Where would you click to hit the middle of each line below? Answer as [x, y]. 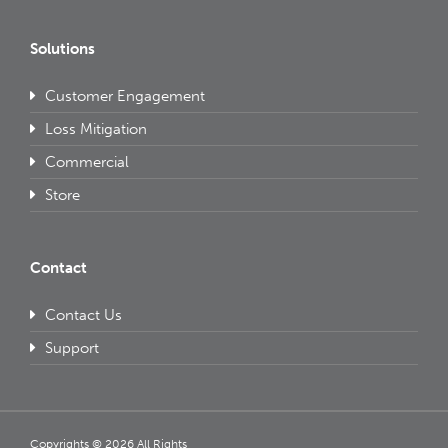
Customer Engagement [125, 96]
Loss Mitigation [96, 129]
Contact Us [83, 315]
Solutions [62, 49]
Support [72, 348]
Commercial [87, 162]
